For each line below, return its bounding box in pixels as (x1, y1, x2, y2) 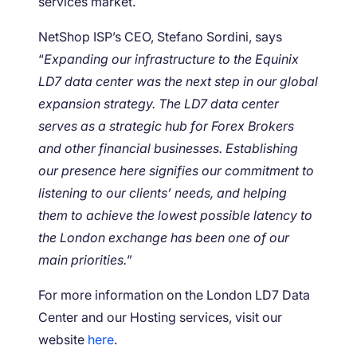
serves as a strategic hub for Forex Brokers (38, 117, 294, 134)
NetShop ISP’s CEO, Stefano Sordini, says (38, 28, 282, 45)
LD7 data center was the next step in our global (38, 73, 318, 89)
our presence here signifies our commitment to (38, 162, 314, 178)
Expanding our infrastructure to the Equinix (44, 50, 299, 67)
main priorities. (38, 251, 127, 268)
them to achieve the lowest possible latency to (38, 206, 312, 223)
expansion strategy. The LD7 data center (38, 95, 279, 112)
